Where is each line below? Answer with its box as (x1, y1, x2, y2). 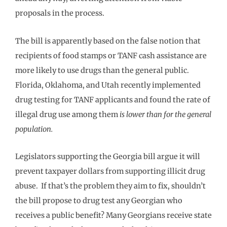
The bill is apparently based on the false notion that (15, 36, 201, 46)
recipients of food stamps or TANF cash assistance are (15, 51, 207, 60)
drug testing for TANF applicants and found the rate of (15, 95, 210, 104)
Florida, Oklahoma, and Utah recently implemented (15, 80, 201, 90)
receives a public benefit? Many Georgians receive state (15, 211, 212, 220)
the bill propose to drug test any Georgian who (15, 196, 182, 206)
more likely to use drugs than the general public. (15, 65, 191, 75)
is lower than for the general (120, 109, 211, 119)
